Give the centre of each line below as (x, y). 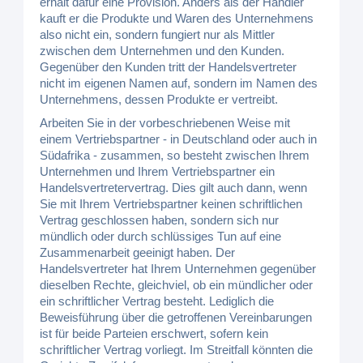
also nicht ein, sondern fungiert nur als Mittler (158, 34)
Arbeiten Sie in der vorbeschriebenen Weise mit (165, 123)
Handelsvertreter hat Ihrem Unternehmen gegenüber (178, 269)
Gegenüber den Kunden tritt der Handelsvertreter (169, 67)
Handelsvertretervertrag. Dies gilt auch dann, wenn (174, 188)
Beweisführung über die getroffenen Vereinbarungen (176, 317)
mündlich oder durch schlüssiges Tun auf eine (161, 236)
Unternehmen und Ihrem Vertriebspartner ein (158, 171)
